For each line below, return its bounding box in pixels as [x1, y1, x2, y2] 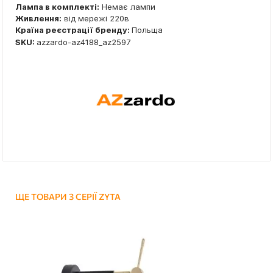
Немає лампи [99, 2, 155, 12]
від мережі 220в [62, 13, 129, 24]
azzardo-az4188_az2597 [37, 37, 130, 48]
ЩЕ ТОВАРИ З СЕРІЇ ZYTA [15, 191, 121, 202]
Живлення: [15, 13, 62, 24]
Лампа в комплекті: [15, 2, 99, 12]
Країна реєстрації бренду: [15, 25, 132, 35]
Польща [132, 25, 163, 35]
